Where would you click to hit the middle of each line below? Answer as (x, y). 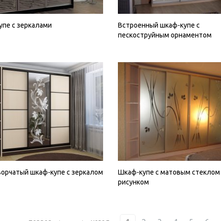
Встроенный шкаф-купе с (159, 25)
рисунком (133, 182)
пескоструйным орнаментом (165, 35)
